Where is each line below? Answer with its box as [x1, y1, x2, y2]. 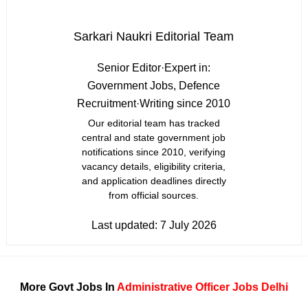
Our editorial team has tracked [87, 118, 220, 129]
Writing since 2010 [140, 98, 231, 109]
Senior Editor [97, 62, 162, 74]
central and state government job [82, 132, 226, 143]
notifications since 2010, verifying [82, 146, 226, 157]
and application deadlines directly [81, 175, 226, 186]
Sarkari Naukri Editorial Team [74, 30, 234, 43]
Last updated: [91, 219, 160, 231]
